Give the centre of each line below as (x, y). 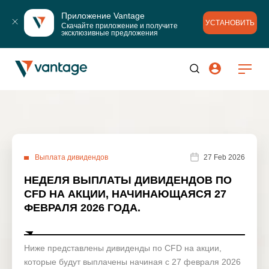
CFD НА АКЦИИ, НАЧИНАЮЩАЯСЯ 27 (125, 194)
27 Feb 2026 (224, 157)
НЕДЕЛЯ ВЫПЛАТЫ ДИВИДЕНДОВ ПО (128, 180)
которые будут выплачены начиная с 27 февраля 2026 (132, 262)
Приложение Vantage (103, 15)
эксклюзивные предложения (110, 33)
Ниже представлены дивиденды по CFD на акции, (123, 248)
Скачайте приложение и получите (119, 26)
